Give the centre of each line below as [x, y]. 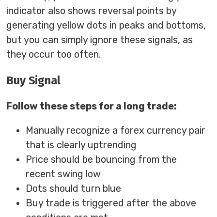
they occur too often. [54, 54]
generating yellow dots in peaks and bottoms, [106, 25]
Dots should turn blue [74, 189]
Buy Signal [34, 80]
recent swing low [63, 174]
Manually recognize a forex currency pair [116, 131]
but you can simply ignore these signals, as [100, 40]
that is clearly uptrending [81, 145]
